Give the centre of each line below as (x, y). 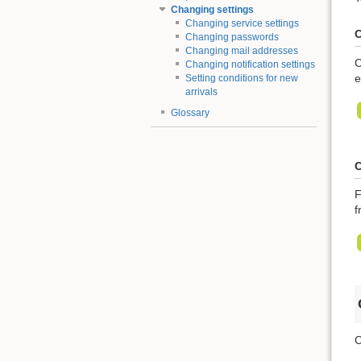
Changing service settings (242, 24)
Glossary (190, 112)
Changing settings (212, 10)
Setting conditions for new (241, 79)
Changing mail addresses (241, 51)
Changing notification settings (250, 65)
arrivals (201, 92)
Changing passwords (232, 37)
